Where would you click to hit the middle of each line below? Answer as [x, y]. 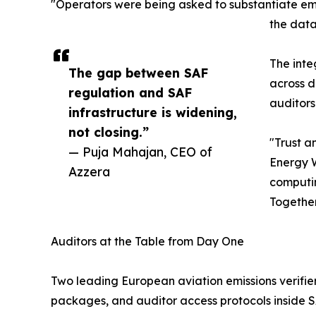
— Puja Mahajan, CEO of [140, 152]
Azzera [89, 172]
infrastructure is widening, [153, 113]
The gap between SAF [138, 73]
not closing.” [109, 132]
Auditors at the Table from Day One [147, 242]
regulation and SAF [130, 93]
